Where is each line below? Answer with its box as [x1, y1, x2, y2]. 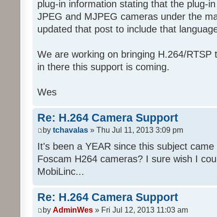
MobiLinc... [37, 166, 84, 177]
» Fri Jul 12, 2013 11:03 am [93, 205, 188, 214]
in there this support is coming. [37, 61, 170, 72]
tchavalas [53, 126, 88, 135]
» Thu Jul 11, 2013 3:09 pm [88, 126, 183, 135]
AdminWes [53, 205, 93, 214]
